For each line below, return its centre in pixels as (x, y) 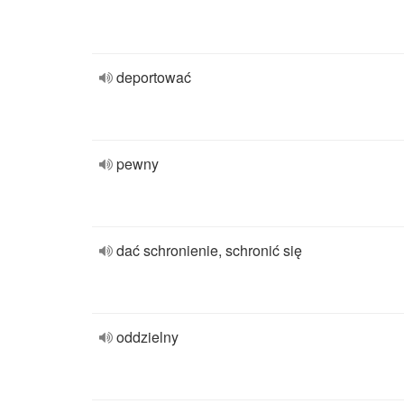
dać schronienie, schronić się (209, 250)
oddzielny (147, 337)
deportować (154, 77)
